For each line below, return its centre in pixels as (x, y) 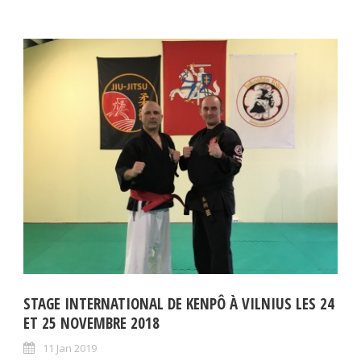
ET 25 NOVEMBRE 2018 (91, 324)
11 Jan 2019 (70, 349)
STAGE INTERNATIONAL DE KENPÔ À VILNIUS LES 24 (179, 304)
